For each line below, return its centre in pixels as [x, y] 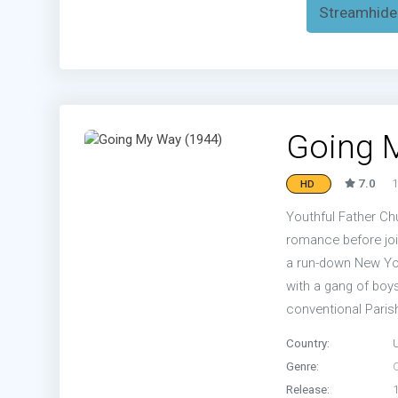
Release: [308, 389]
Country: [308, 342]
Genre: [302, 366]
